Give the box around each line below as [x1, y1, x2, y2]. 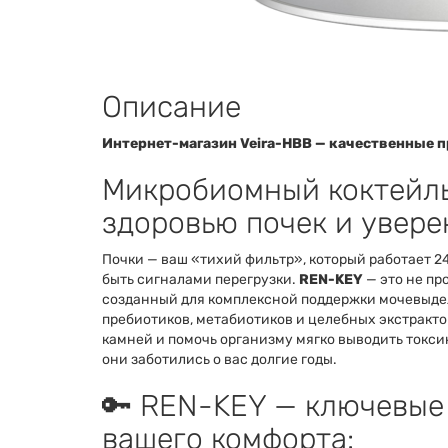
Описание [102, 89, 241, 126]
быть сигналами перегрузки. [102, 271, 299, 289]
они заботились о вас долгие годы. [102, 351, 337, 369]
